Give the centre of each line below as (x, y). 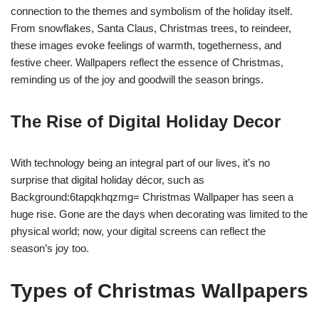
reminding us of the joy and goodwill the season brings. (137, 79)
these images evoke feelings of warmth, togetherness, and (146, 45)
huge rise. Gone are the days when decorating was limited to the (159, 214)
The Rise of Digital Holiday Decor (146, 121)
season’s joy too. (50, 248)
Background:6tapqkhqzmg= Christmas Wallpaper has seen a (152, 197)
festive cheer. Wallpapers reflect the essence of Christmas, (147, 62)
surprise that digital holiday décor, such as (108, 180)
